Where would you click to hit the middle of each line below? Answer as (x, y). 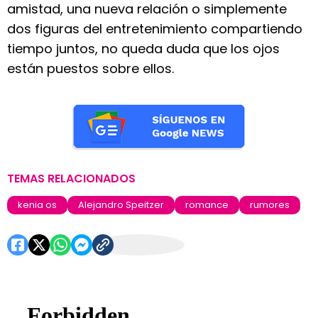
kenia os (37, 205)
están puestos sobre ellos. (91, 68)
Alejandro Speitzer (121, 205)
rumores (270, 205)
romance (207, 205)
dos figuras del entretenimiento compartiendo (155, 29)
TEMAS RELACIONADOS (71, 179)
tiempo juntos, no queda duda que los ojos (143, 49)
